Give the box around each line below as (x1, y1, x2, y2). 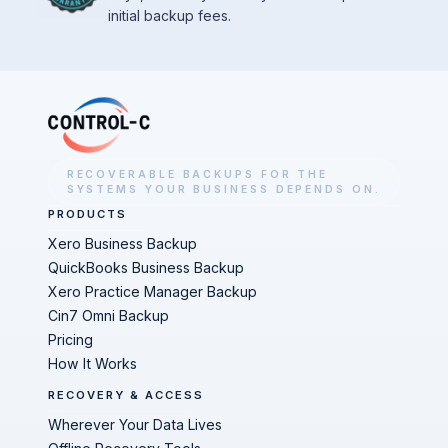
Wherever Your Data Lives (48, 416, 222, 433)
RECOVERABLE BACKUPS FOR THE (66, 167, 329, 181)
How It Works (48, 355, 137, 372)
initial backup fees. (108, 6, 231, 24)
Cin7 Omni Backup (48, 307, 169, 324)
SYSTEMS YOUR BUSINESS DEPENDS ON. (66, 182, 381, 196)
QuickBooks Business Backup (48, 259, 244, 276)
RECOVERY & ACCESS (48, 388, 205, 402)
